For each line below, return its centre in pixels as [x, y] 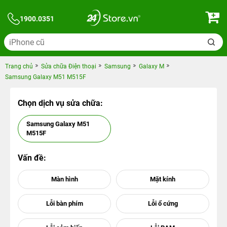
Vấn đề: [32, 158]
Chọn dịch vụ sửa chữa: [60, 103]
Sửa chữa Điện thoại [69, 66]
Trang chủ [19, 66]
